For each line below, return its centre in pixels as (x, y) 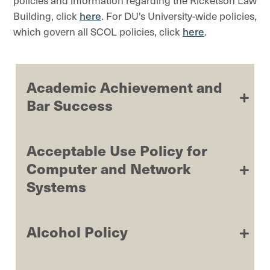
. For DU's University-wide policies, (179, 16)
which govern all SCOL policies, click (98, 31)
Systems (56, 186)
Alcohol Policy (77, 231)
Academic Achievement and (124, 86)
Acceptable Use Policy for (117, 150)
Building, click (46, 16)
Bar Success (70, 105)
